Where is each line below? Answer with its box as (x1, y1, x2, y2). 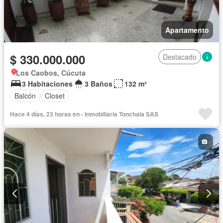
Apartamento (165, 24, 209, 35)
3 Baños (85, 78, 112, 89)
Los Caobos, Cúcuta (16, 67, 86, 78)
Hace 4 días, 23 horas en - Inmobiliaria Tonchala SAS (10, 109, 158, 118)
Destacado (163, 51, 197, 62)
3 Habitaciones (22, 78, 73, 89)
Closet (45, 91, 65, 101)
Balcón (14, 91, 36, 101)
